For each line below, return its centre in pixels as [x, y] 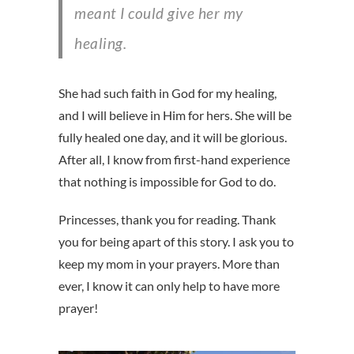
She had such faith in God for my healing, [168, 93]
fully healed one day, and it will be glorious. [173, 137]
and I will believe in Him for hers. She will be [175, 115]
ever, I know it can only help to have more [169, 286]
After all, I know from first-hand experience [174, 160]
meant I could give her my [159, 13]
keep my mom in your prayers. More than [169, 264]
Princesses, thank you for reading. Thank [167, 220]
